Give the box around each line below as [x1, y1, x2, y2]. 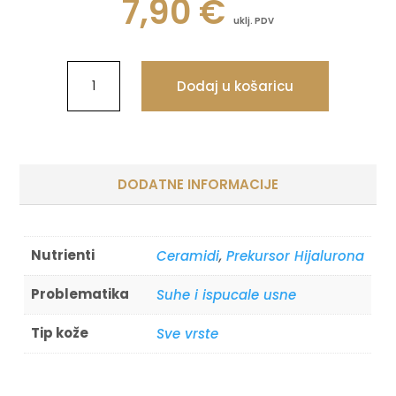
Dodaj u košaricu [177, 77, 294, 95]
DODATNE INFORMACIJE [118, 175, 278, 194]
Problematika [31, 285, 130, 303]
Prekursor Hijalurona [226, 247, 365, 265]
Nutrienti [31, 246, 95, 264]
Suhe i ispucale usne [156, 286, 297, 304]
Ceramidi [156, 247, 220, 265]
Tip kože [31, 324, 89, 342]
